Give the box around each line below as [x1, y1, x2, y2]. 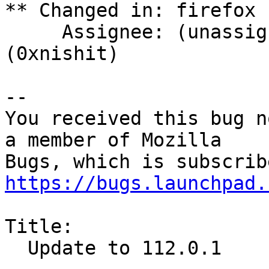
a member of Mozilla [5, 129, 222, 151]
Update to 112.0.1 [5, 237, 28, 259]
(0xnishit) [5, 43, 119, 65]
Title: [5, 216, 73, 238]
